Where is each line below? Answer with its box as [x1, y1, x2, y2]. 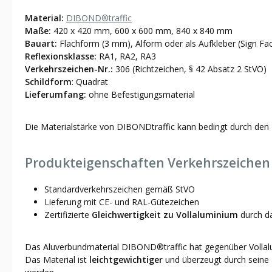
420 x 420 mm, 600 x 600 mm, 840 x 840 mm [51, 24, 233, 36]
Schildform [25, 75, 72, 87]
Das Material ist [25, 253, 89, 265]
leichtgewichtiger [89, 253, 165, 265]
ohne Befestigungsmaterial [86, 88, 195, 100]
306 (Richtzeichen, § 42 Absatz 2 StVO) [113, 63, 267, 75]
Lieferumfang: [25, 88, 86, 100]
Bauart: [25, 37, 59, 49]
